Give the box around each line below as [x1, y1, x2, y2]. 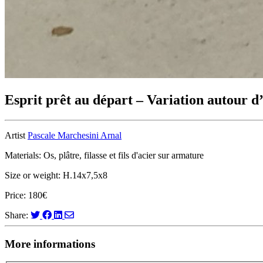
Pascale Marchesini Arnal [28, 130, 122, 140]
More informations [5, 237, 95, 250]
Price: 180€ [5, 190, 47, 200]
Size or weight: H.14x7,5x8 [5, 170, 107, 180]
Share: [5, 210, 31, 220]
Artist [5, 130, 28, 140]
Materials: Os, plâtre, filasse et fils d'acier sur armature [5, 150, 204, 160]
